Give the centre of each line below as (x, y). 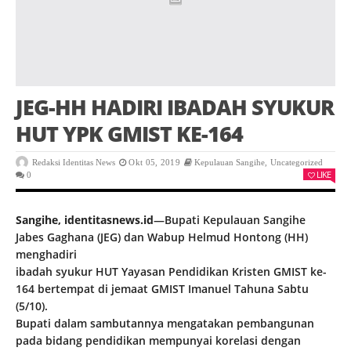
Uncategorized (296, 163)
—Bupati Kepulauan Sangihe (230, 220)
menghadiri (46, 255)
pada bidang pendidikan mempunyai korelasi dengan (158, 341)
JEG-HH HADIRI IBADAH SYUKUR (175, 107)
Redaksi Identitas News (74, 163)
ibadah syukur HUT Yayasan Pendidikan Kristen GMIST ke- (171, 272)
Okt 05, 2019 (154, 163)
